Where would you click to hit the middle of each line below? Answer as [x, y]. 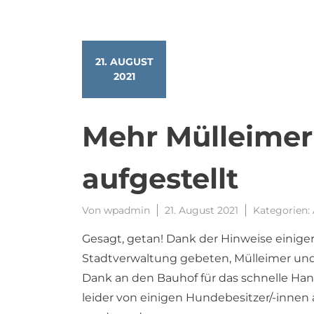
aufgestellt [160, 178]
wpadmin [127, 210]
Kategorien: [283, 210]
